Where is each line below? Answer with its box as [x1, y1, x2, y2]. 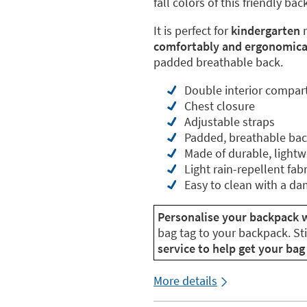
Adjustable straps [184, 114, 275, 130]
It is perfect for [153, 23, 231, 38]
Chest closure [184, 98, 255, 114]
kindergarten [231, 23, 300, 38]
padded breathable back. [153, 54, 283, 70]
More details [153, 273, 217, 288]
